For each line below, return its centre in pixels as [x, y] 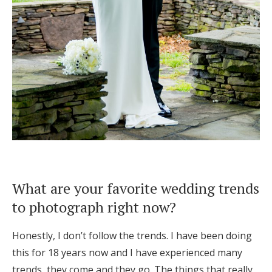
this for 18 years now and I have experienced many [127, 253]
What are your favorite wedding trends [136, 189]
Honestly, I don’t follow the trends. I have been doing [132, 236]
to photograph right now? [94, 207]
